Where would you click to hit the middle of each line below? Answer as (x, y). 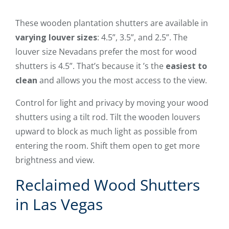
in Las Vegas (59, 204)
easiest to (186, 66)
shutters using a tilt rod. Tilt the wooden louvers (108, 117)
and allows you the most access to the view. (122, 80)
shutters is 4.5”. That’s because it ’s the (90, 66)
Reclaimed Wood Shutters (108, 185)
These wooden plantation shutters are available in (112, 23)
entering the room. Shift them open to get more (108, 145)
